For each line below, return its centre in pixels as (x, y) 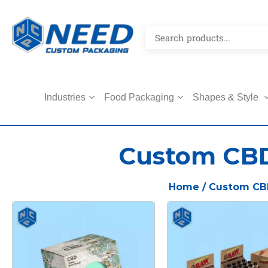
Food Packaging (139, 97)
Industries (65, 97)
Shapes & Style (227, 97)
